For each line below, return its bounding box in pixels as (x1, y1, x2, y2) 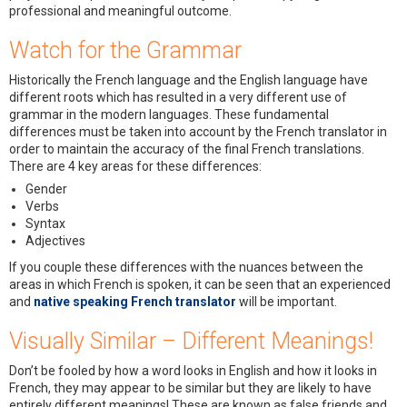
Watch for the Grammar (9, 37, 242, 65)
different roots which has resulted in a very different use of (9, 90, 347, 105)
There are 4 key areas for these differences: (9, 159, 262, 174)
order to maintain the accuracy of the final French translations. (9, 142, 364, 157)
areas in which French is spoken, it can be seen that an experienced (9, 277, 391, 293)
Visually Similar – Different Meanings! (9, 328, 373, 355)
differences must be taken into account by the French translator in (9, 124, 387, 140)
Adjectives (25, 233, 85, 249)
